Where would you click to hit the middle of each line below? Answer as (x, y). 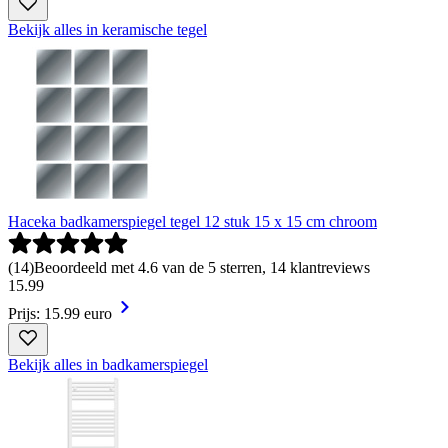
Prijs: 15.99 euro (60, 313)
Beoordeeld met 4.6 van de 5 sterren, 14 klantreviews (202, 267)
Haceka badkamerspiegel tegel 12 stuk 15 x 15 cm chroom (192, 221)
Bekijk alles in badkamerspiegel (108, 364)
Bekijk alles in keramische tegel (107, 29)
